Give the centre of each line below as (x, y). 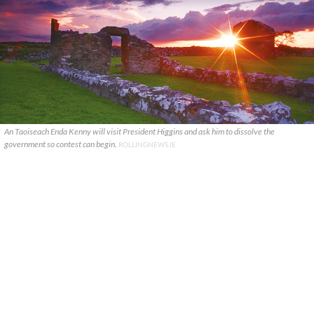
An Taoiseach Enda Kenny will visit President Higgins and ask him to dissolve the (139, 131)
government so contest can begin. (61, 144)
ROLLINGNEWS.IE (147, 144)
